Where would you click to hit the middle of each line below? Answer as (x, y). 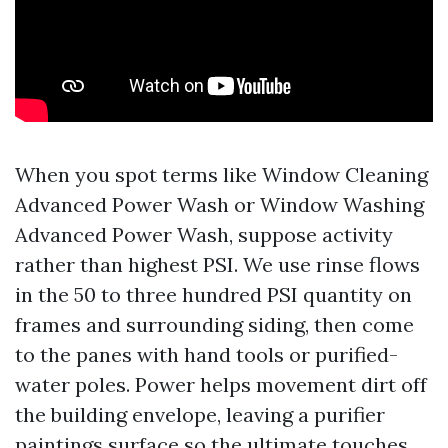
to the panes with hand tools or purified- (206, 354)
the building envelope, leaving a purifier (200, 414)
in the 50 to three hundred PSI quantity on (213, 294)
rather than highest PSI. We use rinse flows (217, 264)
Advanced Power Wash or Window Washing (219, 204)
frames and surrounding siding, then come (214, 324)
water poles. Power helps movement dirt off (221, 384)
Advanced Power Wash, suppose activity (204, 234)
